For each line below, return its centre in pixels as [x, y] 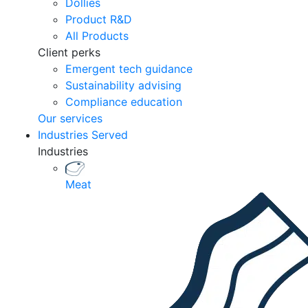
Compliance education [124, 102]
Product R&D [99, 20]
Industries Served [83, 135]
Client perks [69, 53]
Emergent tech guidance [129, 69]
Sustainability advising [123, 86]
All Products [97, 36]
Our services [70, 119]
